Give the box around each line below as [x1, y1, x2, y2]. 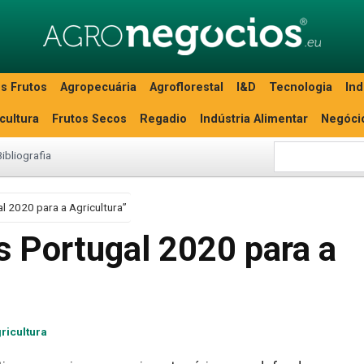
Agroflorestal [149, 80, 223, 94]
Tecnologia [269, 80, 332, 94]
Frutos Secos [52, 112, 127, 126]
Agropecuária [60, 80, 136, 94]
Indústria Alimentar [200, 112, 308, 126]
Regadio [140, 112, 187, 126]
